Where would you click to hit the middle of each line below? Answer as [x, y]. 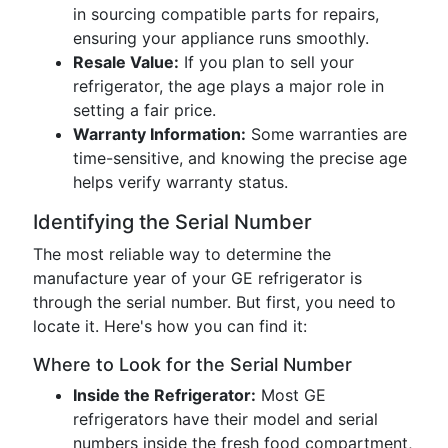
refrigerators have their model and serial [225, 419]
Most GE [291, 395]
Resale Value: [126, 62]
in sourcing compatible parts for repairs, [226, 14]
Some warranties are [326, 134]
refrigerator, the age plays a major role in [228, 86]
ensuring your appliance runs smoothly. [221, 38]
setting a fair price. [144, 110]
